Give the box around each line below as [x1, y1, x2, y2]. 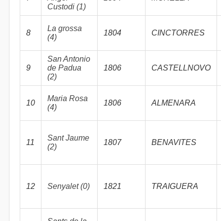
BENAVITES [151, 138, 196, 147]
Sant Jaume [47, 134, 89, 142]
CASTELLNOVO [151, 64, 211, 72]
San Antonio [47, 55, 90, 63]
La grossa [47, 24, 82, 33]
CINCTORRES [151, 29, 205, 37]
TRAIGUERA [151, 182, 198, 190]
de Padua [47, 64, 81, 72]
